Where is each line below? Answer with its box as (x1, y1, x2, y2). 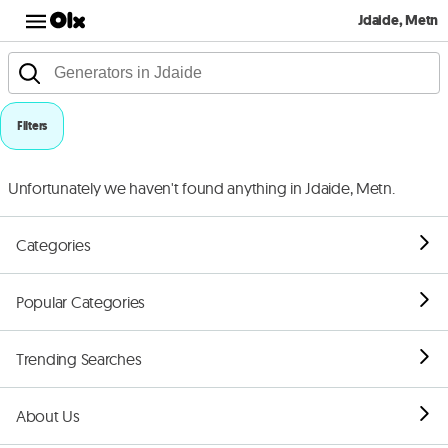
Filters (17, 118, 48, 134)
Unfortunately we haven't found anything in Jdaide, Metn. (8, 178, 395, 198)
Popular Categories (16, 292, 146, 312)
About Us (16, 406, 80, 426)
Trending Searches (16, 349, 142, 369)
